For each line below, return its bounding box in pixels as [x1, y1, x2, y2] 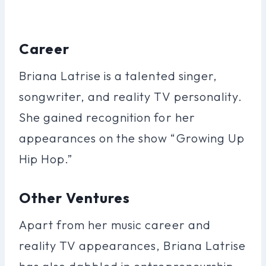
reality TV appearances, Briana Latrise [19, 237, 246, 253]
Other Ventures [19, 188, 131, 207]
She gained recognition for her [19, 109, 195, 125]
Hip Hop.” [19, 151, 73, 166]
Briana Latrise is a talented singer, [19, 68, 217, 83]
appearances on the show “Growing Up [19, 130, 245, 145]
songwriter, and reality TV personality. [19, 88, 242, 104]
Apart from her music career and [19, 217, 211, 232]
